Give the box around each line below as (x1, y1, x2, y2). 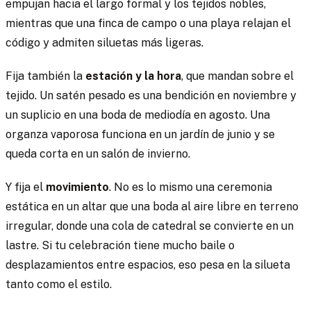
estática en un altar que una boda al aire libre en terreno (6, 199, 299, 213)
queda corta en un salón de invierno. (6, 146, 190, 160)
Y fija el (6, 180, 46, 194)
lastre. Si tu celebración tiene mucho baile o (6, 238, 235, 252)
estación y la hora (85, 69, 181, 83)
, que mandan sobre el (181, 69, 294, 83)
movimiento (46, 180, 109, 194)
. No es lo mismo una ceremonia (109, 180, 272, 194)
